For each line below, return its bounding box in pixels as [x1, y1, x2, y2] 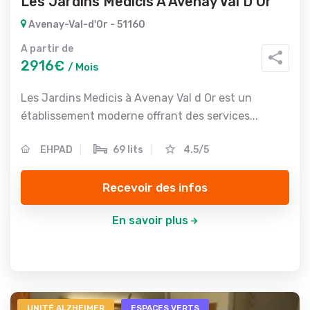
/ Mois [68, 61, 99, 73]
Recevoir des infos [102, 180, 208, 194]
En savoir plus [111, 214, 188, 227]
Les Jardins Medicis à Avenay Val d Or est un [21, 91, 252, 104]
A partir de [21, 43, 73, 55]
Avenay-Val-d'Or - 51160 [26, 19, 145, 30]
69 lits [113, 144, 143, 156]
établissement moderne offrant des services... [21, 109, 258, 122]
